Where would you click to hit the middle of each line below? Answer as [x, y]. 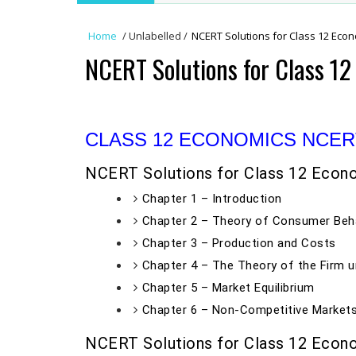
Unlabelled [155, 36]
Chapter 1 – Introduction [212, 199]
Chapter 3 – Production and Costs [239, 243]
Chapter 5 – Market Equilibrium [228, 288]
